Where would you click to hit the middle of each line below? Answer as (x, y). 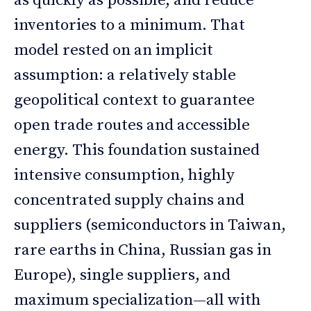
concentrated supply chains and (129, 200)
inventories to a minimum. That (129, 25)
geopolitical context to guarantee (134, 100)
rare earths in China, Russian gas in (143, 250)
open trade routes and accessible (132, 125)
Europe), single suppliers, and (122, 275)
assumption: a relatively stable (125, 75)
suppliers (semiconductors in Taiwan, (150, 225)
